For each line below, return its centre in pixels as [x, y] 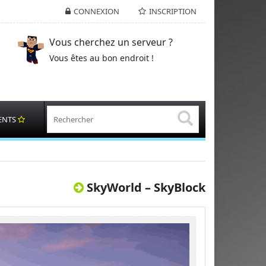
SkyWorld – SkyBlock [146, 187]
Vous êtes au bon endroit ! [101, 58]
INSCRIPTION [173, 11]
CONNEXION [96, 11]
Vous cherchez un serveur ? [111, 42]
